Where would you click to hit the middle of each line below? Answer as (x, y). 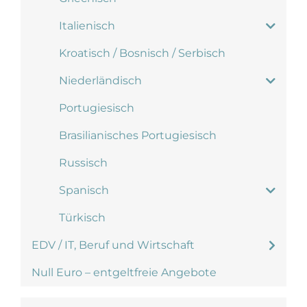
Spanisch (84, 190)
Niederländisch (100, 81)
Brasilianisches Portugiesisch (138, 135)
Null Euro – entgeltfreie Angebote (124, 272)
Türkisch (82, 218)
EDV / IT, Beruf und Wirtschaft (113, 245)
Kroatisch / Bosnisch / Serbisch (142, 53)
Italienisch (87, 26)
